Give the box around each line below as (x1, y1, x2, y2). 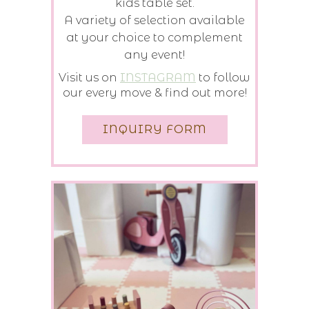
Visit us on (59, 70, 120, 84)
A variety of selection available (64, 13, 245, 27)
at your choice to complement (66, 30, 243, 44)
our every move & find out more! (62, 86, 247, 99)
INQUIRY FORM (102, 122, 207, 136)
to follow (196, 70, 250, 84)
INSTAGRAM (120, 70, 196, 84)
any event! (124, 48, 185, 61)
